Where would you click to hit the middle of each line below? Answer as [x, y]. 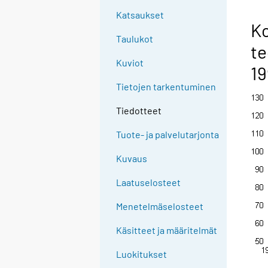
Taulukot [135, 39]
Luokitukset [142, 254]
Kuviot [130, 63]
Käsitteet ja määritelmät [167, 230]
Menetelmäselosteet [160, 206]
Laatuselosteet [149, 182]
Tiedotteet [139, 111]
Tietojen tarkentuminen [166, 87]
